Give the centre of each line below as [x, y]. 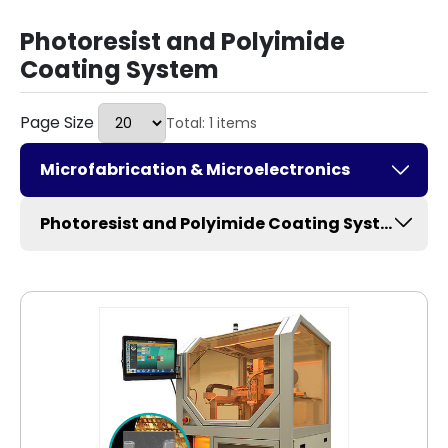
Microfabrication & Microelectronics [195, 169]
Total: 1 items [211, 122]
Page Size [59, 122]
